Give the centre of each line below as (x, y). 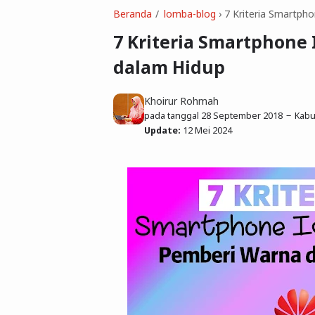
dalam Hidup (169, 67)
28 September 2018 (242, 115)
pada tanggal (173, 115)
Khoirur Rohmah (181, 101)
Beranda (133, 14)
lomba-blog (189, 14)
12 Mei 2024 (207, 130)
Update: (162, 130)
